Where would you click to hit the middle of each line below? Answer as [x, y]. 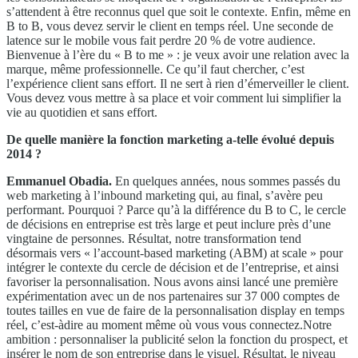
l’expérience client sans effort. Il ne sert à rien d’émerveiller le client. [178, 84]
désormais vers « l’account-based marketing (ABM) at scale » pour [175, 253]
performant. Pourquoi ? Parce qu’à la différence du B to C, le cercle [176, 210]
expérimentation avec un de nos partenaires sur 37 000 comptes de [173, 296]
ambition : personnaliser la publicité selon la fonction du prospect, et [177, 340]
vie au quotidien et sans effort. [82, 113]
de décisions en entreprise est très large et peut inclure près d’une [169, 225]
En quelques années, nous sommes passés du [228, 181]
